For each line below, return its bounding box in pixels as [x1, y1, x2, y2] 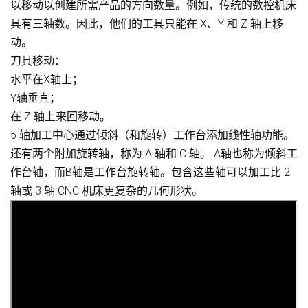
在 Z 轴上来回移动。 [10, 109, 111, 123]
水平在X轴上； [10, 72, 83, 86]
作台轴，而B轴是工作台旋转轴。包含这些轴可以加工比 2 [10, 165, 290, 179]
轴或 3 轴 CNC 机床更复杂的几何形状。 [10, 184, 203, 197]
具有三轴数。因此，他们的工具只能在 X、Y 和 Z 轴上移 [10, 16, 283, 30]
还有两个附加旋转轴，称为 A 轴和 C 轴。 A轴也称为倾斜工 [10, 146, 298, 160]
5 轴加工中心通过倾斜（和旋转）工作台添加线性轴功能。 [10, 128, 294, 142]
